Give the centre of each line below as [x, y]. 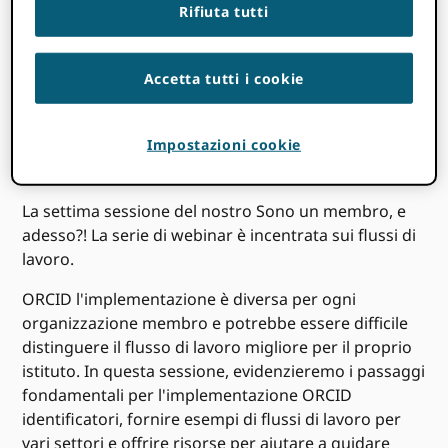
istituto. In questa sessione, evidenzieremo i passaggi [224, 371]
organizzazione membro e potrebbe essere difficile [215, 323]
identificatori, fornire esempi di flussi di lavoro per [212, 419]
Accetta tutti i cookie [224, 79]
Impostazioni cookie [224, 145]
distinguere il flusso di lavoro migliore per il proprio [217, 347]
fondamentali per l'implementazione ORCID [187, 395]
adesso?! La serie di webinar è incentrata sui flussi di [219, 235]
